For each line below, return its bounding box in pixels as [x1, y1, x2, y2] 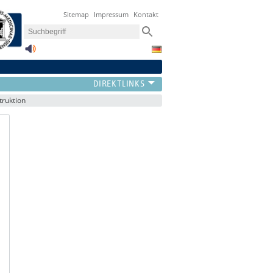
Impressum [94, 10, 129, 19]
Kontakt [133, 10, 159, 19]
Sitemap [63, 10, 90, 19]
